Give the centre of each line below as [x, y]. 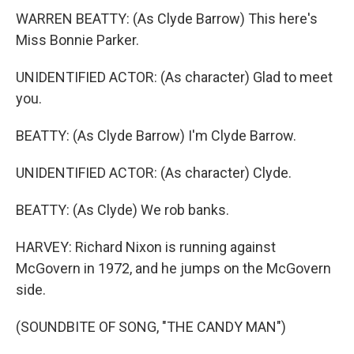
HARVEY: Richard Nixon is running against [146, 247]
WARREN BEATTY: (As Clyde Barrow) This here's [167, 19]
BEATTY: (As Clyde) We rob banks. [122, 210]
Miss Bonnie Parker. [77, 40]
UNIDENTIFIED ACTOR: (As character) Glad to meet [174, 77]
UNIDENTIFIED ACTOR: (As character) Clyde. [154, 173]
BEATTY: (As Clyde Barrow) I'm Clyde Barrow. [156, 136]
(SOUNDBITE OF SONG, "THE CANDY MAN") [151, 327]
